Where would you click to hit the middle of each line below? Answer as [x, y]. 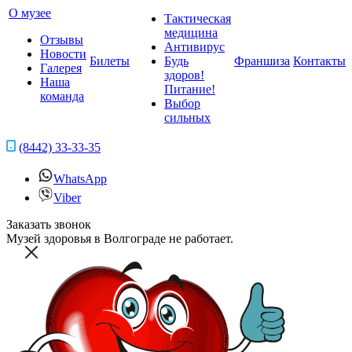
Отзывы [62, 40]
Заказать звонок [49, 224]
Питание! [190, 89]
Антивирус [194, 47]
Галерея [61, 68]
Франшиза [262, 61]
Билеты [110, 61]
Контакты [319, 61]
